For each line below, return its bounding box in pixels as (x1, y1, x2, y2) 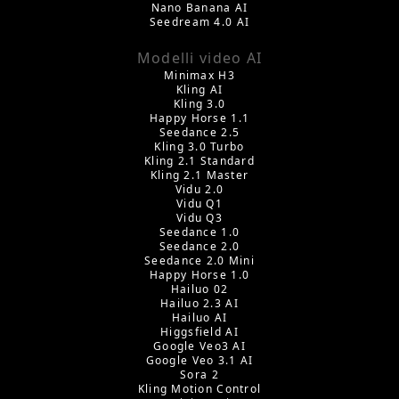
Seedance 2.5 (159, 124, 240, 140)
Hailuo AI (171, 309, 228, 325)
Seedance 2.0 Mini (144, 252, 255, 268)
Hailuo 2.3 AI (160, 295, 239, 311)
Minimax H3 (164, 67, 235, 83)
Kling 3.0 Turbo (154, 138, 245, 154)
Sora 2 (180, 366, 219, 382)
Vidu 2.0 (175, 181, 224, 197)
